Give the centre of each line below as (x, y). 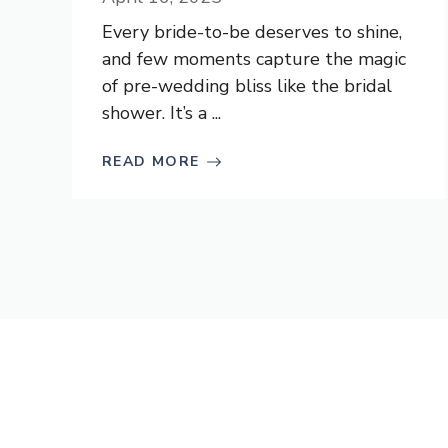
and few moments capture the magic (254, 59)
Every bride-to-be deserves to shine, (252, 32)
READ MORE (151, 161)
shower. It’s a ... (161, 113)
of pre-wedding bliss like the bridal (247, 86)
